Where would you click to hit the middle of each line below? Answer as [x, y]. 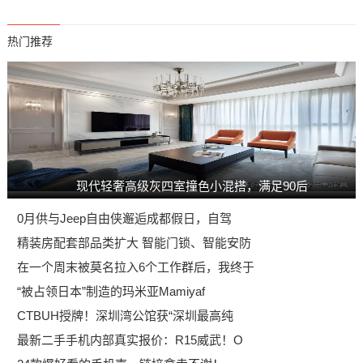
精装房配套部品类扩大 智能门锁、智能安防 [134, 243]
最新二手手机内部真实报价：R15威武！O [130, 340]
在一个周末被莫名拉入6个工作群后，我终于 [135, 267]
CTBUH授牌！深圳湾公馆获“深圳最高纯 [125, 316]
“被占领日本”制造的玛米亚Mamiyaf [111, 291]
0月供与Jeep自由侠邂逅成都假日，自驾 [124, 218]
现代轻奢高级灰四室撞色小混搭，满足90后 [192, 186]
